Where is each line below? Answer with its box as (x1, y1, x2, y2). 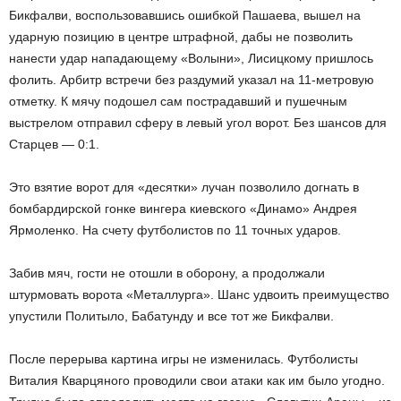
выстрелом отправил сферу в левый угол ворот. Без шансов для (9, 115, 387, 130)
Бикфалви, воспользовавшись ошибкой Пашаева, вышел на (9, 8, 361, 22)
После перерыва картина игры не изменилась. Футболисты (9, 352, 358, 366)
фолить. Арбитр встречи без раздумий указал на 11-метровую (9, 73, 374, 87)
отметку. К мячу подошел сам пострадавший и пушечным (9, 94, 347, 108)
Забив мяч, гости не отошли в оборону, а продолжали (9, 266, 325, 280)
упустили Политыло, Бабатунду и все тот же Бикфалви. (9, 309, 334, 323)
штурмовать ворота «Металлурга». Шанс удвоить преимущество (9, 287, 389, 302)
